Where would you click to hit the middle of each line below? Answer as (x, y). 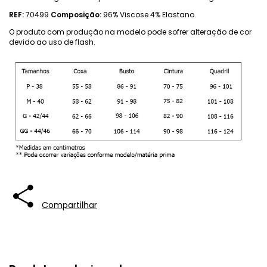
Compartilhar (69, 205)
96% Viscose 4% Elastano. (149, 14)
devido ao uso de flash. (52, 42)
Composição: (76, 14)
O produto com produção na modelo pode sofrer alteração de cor (130, 32)
